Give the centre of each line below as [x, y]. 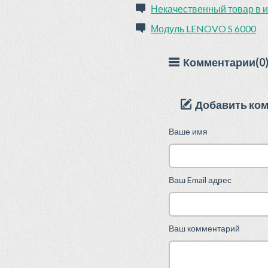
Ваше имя [188, 131]
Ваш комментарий [204, 228]
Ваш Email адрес [200, 180]
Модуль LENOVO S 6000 [203, 28]
